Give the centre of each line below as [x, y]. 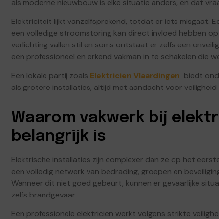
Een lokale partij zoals [51, 75]
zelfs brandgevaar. [44, 195]
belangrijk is [59, 136]
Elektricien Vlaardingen [135, 75]
